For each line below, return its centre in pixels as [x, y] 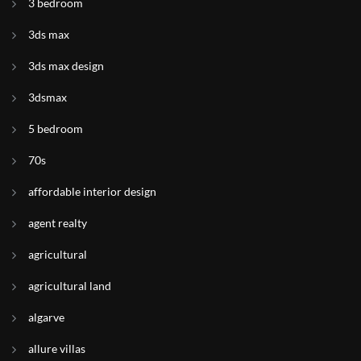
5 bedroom [56, 129]
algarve [46, 317]
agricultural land [70, 286]
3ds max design [66, 66]
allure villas [57, 349]
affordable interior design [92, 191]
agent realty [58, 223]
